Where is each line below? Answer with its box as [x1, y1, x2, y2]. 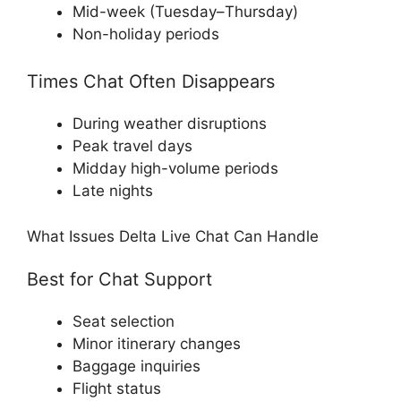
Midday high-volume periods [73, 159, 278, 178]
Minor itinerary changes [73, 334, 241, 353]
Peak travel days [73, 137, 192, 156]
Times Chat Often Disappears [27, 71, 275, 93]
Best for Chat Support [27, 268, 212, 290]
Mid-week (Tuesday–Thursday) [73, 2, 298, 21]
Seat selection [73, 311, 175, 330]
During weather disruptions [73, 115, 267, 133]
